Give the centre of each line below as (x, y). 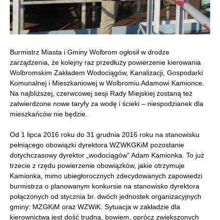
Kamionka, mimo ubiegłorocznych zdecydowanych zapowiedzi (106, 176)
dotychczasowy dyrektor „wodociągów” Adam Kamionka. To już (107, 155)
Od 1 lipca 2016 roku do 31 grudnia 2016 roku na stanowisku (105, 135)
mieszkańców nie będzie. (49, 114)
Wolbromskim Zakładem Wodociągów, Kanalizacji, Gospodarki (106, 73)
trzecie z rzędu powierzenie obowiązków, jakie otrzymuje (97, 166)
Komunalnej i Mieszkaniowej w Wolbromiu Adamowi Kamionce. (107, 83)
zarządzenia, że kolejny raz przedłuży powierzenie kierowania (105, 63)
